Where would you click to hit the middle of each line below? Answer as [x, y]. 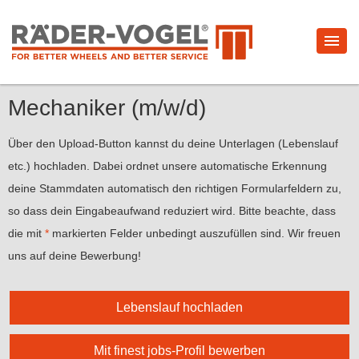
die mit [26, 233]
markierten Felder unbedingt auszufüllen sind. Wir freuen [195, 233]
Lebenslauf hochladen [179, 307]
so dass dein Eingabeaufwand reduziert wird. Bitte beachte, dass [172, 211]
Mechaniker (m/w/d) [107, 108]
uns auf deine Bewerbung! [75, 256]
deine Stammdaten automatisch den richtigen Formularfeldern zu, [175, 188]
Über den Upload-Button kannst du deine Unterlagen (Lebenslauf [173, 143]
